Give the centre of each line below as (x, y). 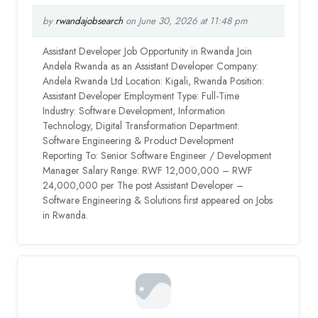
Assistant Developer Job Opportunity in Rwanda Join (148, 51)
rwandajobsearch (89, 21)
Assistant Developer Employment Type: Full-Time (141, 95)
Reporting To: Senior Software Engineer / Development (157, 155)
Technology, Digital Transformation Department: (141, 125)
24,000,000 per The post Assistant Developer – (143, 185)
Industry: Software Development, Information (134, 110)
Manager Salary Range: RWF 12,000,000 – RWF (148, 170)
